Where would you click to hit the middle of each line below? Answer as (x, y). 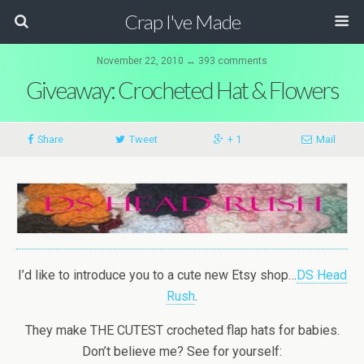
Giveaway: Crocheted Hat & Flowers (182, 90)
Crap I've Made (182, 22)
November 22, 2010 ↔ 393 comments (182, 61)
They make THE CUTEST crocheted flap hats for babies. (182, 330)
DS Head (321, 275)
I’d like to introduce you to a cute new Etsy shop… (157, 275)
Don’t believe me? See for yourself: (182, 351)
